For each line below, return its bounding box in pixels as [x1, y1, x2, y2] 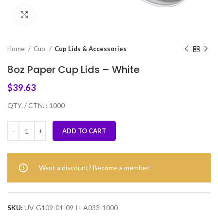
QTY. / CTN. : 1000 [7, 101, 65, 109]
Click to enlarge [34, 11, 83, 18]
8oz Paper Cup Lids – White [7, 63, 140, 76]
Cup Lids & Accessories [54, 45, 127, 53]
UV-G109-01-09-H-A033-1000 [24, 203, 118, 212]
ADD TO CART [62, 127, 106, 135]
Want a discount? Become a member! [39, 163, 151, 172]
